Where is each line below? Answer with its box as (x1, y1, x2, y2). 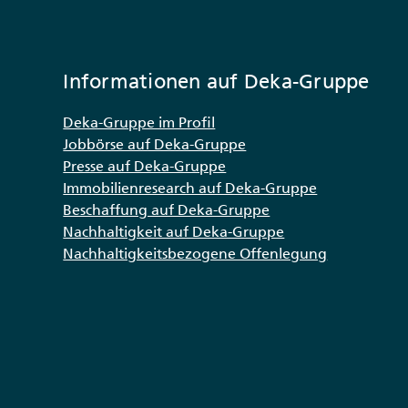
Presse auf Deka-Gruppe (63, 157, 227, 176)
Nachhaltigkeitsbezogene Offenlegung (63, 244, 328, 263)
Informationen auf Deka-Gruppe (63, 69, 370, 95)
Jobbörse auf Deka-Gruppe (63, 135, 247, 154)
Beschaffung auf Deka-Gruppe (63, 200, 270, 219)
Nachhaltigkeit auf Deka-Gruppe (63, 222, 285, 241)
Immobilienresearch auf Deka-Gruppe (63, 178, 318, 198)
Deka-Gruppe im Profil (63, 113, 216, 132)
